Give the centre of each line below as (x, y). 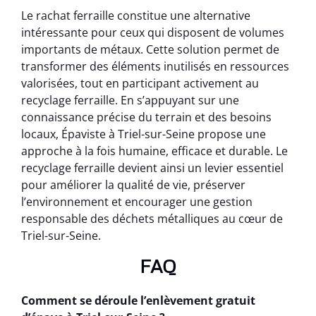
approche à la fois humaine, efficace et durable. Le (154, 151)
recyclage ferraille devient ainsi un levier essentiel (152, 168)
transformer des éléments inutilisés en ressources (155, 67)
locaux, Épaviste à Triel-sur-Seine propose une (144, 134)
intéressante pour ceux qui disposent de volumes (153, 33)
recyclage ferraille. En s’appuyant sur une (130, 101)
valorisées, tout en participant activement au (140, 84)
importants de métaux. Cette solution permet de (150, 50)
